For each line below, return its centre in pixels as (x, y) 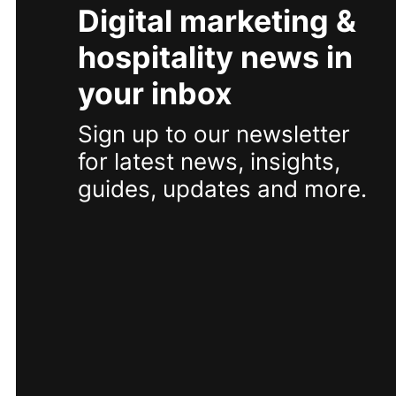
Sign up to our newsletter (214, 134)
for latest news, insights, (209, 162)
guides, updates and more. (222, 189)
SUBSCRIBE (173, 283)
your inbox (155, 94)
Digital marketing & (217, 21)
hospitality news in (215, 57)
